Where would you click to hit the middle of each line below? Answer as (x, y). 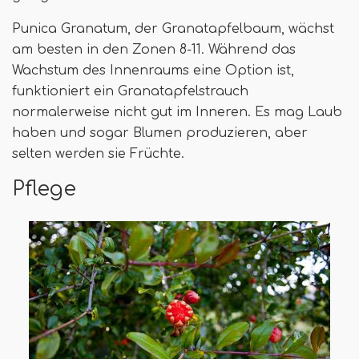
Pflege (44, 189)
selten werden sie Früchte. (98, 153)
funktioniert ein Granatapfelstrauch (130, 91)
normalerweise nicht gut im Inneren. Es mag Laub (177, 112)
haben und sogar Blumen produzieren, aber (160, 133)
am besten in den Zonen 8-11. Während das (154, 49)
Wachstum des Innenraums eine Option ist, (153, 70)
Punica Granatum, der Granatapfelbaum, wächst (173, 28)
